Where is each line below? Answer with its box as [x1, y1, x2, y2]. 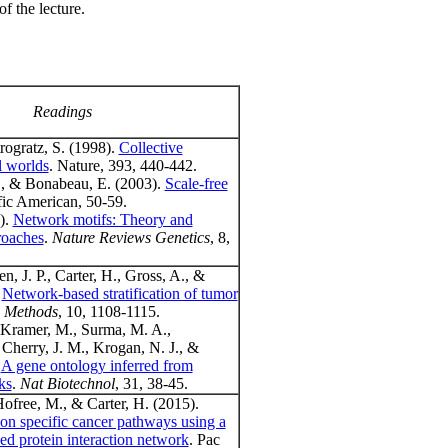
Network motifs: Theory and [12, 211, 193, 229]
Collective [118, 139, 183, 157]
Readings [33, 103, 92, 121]
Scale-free [164, 175, 228, 193]
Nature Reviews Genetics [51, 229, 210, 247]
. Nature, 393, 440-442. [48, 157, 197, 175]
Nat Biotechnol [19, 375, 115, 393]
